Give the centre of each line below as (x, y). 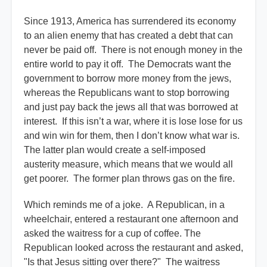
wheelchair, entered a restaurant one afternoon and (131, 219)
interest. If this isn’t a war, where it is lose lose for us (133, 122)
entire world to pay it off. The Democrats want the (128, 64)
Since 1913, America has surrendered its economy (130, 21)
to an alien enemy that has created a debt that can (128, 36)
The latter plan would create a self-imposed (115, 150)
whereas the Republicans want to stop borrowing (127, 93)
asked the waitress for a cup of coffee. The (112, 234)
